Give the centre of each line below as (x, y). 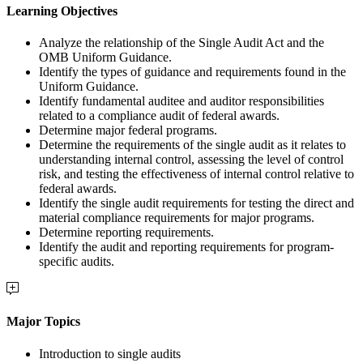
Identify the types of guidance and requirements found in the (192, 71)
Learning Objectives (62, 11)
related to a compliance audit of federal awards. (159, 115)
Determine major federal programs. (128, 130)
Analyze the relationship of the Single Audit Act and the (181, 42)
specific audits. (77, 261)
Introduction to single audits (110, 353)
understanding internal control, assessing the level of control (191, 159)
